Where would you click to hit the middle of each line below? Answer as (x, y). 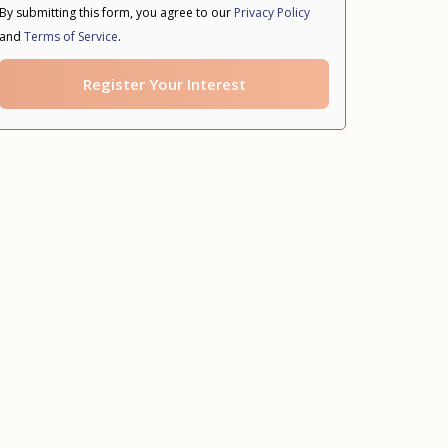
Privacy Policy (272, 12)
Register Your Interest (164, 83)
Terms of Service (71, 36)
